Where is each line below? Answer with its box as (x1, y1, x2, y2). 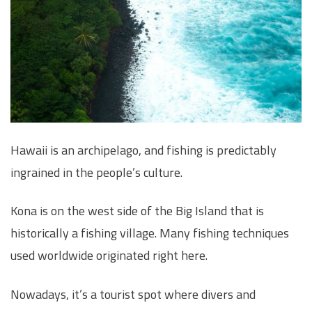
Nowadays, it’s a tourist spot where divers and (10, 284, 256, 304)
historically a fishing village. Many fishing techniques (10, 224, 289, 243)
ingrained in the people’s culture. (10, 162, 182, 182)
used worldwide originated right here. (10, 246, 208, 265)
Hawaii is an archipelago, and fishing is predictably (10, 140, 276, 159)
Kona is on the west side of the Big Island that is (10, 201, 264, 221)
